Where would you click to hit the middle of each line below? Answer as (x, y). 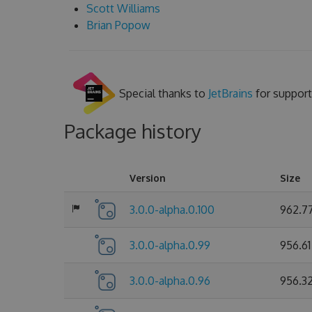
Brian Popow (118, 25)
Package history (133, 131)
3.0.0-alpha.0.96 (170, 280)
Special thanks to (163, 93)
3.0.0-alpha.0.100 (172, 209)
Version (148, 178)
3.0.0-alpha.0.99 (170, 245)
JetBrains (230, 93)
